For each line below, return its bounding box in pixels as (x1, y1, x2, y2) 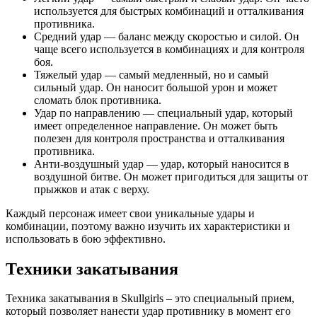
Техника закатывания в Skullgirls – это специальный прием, (6, 292, 294, 305)
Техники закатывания (6, 259, 178, 278)
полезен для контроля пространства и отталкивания (34, 132, 284, 144)
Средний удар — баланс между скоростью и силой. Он (34, 30, 299, 42)
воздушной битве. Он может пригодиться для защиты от (34, 170, 308, 183)
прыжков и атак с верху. (34, 183, 149, 195)
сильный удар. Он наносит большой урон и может (34, 81, 277, 93)
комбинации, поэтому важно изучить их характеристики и (6, 219, 290, 232)
